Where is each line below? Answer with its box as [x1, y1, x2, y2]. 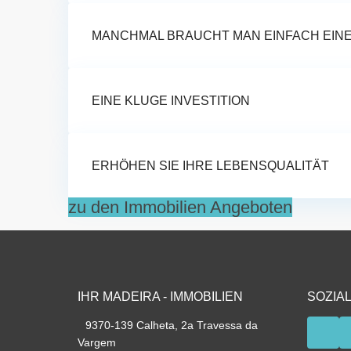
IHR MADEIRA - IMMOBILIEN [78, 290, 243, 304]
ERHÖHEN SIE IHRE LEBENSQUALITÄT [92, 159, 329, 173]
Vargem [78, 336, 116, 349]
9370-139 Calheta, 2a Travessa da [85, 319, 258, 332]
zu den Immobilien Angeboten [68, 197, 292, 218]
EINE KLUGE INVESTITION [92, 94, 250, 108]
